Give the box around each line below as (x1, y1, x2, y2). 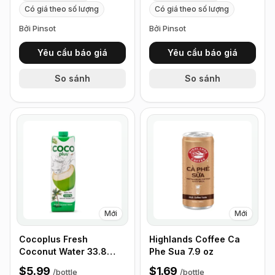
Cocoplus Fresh (19, 234, 88, 244)
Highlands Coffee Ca (149, 234, 240, 244)
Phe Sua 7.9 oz (149, 246, 214, 257)
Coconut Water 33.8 (19, 246, 107, 257)
